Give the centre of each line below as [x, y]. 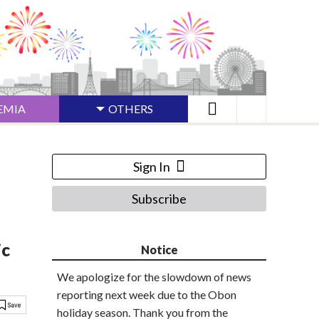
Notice [159, 250]
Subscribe [159, 199]
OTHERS [131, 109]
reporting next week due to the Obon [147, 295]
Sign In [152, 167]
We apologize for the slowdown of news [154, 277]
